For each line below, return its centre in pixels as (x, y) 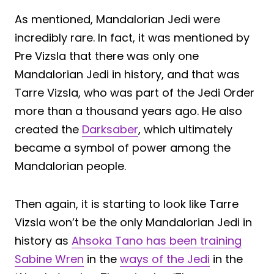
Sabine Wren (49, 259)
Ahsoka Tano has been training (157, 241)
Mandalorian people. (70, 166)
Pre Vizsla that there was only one (107, 56)
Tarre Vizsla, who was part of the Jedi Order (135, 93)
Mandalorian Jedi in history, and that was (127, 75)
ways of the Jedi (165, 259)
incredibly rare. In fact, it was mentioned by (132, 38)
